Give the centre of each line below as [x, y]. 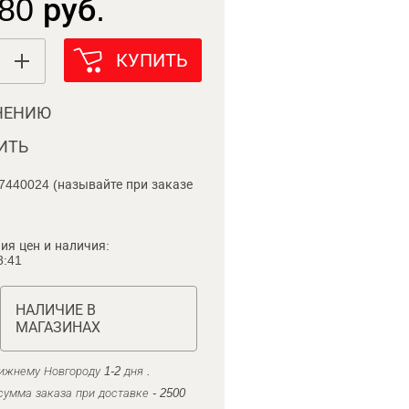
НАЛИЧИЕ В [55, 310]
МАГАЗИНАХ [58, 327]
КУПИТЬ [152, 60]
